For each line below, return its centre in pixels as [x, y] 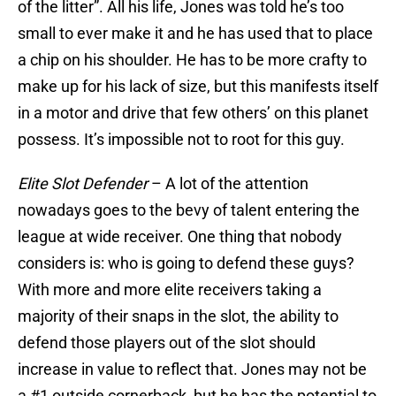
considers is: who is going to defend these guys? [186, 263]
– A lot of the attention [228, 184]
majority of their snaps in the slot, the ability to [178, 316]
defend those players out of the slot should [167, 343]
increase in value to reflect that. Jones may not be [192, 369]
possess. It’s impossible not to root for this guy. [181, 140]
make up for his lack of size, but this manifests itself [198, 87]
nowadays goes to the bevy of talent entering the [189, 210]
